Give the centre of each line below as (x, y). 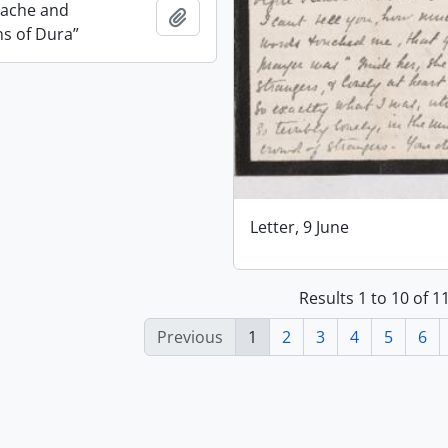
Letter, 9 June (300, 227)
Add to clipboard (249, 16)
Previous (189, 337)
